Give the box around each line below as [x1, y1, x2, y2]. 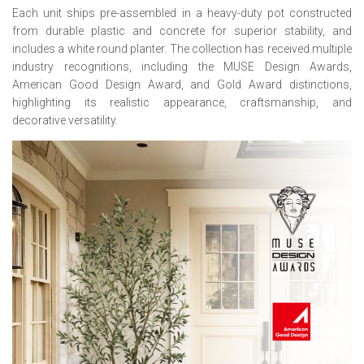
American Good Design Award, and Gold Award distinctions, [12, 78, 352, 91]
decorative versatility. [12, 114, 118, 127]
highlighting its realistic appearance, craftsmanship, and [12, 96, 352, 109]
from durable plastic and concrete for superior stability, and [12, 24, 352, 37]
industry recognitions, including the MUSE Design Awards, [12, 60, 352, 73]
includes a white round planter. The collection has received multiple [12, 42, 352, 55]
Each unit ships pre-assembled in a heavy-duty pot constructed [12, 6, 352, 19]
